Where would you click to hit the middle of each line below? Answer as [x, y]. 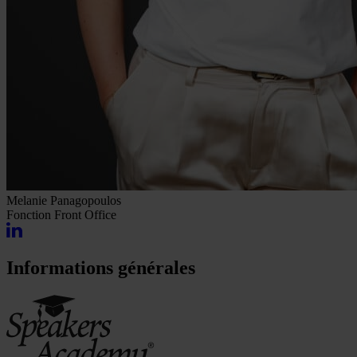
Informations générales [101, 268]
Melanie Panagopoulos [64, 201]
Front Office [84, 215]
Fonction [29, 215]
